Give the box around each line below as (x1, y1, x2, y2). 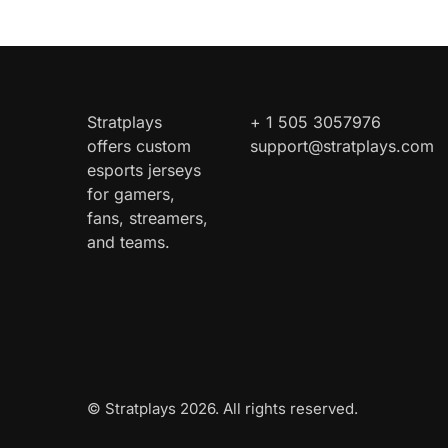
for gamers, (87, 184, 175, 205)
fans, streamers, (87, 208, 208, 229)
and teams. (87, 232, 170, 253)
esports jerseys (87, 160, 201, 181)
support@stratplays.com (250, 136, 435, 157)
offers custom (87, 136, 191, 157)
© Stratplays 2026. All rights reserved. (87, 399, 358, 419)
